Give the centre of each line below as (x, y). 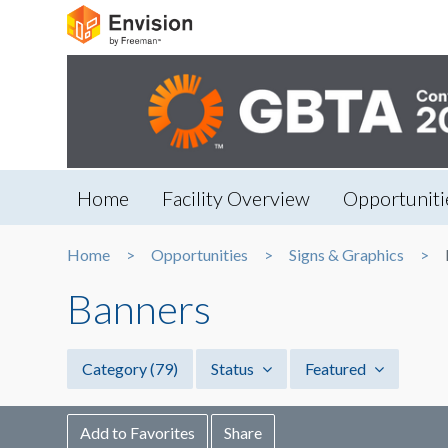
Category (116, 369)
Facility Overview (236, 198)
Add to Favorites (137, 433)
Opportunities (199, 255)
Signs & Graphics (346, 255)
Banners (139, 309)
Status (234, 369)
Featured (337, 369)
